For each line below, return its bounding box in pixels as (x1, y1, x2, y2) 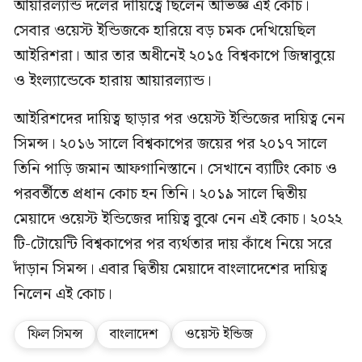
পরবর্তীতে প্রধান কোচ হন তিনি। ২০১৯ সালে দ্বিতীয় (14, 181, 307, 207)
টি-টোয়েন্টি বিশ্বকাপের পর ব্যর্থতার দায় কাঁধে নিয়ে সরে (14, 231, 332, 257)
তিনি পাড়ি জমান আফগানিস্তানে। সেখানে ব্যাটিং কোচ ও (14, 156, 337, 182)
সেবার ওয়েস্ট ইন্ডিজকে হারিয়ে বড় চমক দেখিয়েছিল (14, 18, 316, 44)
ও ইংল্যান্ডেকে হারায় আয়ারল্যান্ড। (14, 68, 212, 94)
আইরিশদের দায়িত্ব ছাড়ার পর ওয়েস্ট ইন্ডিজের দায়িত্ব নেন (14, 106, 345, 132)
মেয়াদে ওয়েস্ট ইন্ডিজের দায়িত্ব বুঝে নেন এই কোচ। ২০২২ (14, 206, 342, 232)
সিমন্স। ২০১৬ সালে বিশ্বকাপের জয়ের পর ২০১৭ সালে (14, 131, 327, 157)
